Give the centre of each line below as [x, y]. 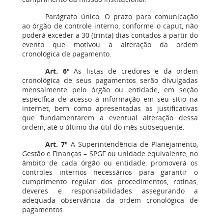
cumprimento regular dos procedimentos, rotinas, [110, 181]
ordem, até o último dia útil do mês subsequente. [103, 127]
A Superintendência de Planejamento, [133, 144]
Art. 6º [57, 71]
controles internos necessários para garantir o [110, 172]
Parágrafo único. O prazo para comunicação [122, 16]
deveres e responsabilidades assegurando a [110, 191]
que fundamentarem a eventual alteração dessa [110, 118]
